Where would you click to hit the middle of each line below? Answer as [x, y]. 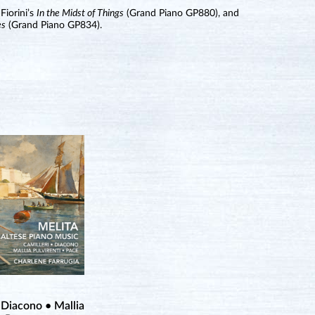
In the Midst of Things [81, 13]
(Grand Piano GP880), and [182, 13]
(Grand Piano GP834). [54, 25]
